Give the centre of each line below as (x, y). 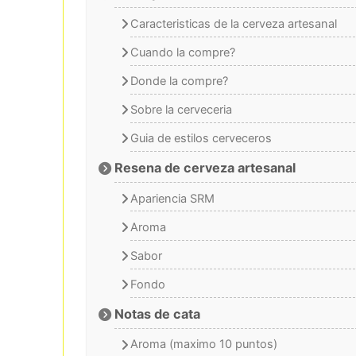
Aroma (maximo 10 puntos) (203, 344)
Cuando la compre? (182, 52)
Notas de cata (158, 314)
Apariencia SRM (172, 198)
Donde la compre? (179, 81)
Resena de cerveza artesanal (205, 168)
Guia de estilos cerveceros (201, 138)
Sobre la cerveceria (181, 109)
